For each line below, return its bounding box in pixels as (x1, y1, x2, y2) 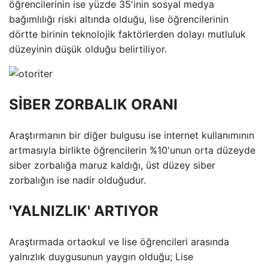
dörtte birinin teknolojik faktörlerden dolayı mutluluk (9, 28, 246, 41)
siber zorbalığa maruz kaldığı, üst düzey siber (9, 159, 215, 172)
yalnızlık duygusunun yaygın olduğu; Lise (9, 251, 193, 263)
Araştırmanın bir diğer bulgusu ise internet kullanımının (9, 129, 254, 142)
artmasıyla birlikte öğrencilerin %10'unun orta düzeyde (9, 144, 255, 157)
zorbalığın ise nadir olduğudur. (9, 174, 146, 187)
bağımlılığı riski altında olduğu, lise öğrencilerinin (9, 13, 229, 26)
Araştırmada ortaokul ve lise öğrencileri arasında (9, 236, 229, 248)
